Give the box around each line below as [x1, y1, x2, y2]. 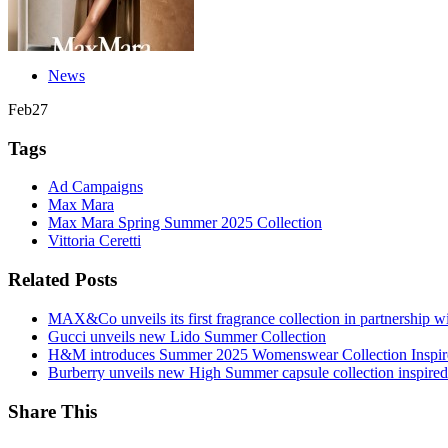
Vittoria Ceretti [48, 232, 141, 250]
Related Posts [8, 269, 117, 291]
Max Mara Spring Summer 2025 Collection [48, 214, 322, 232]
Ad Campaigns [48, 178, 143, 196]
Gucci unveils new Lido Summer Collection [48, 327, 326, 345]
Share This [8, 400, 97, 422]
